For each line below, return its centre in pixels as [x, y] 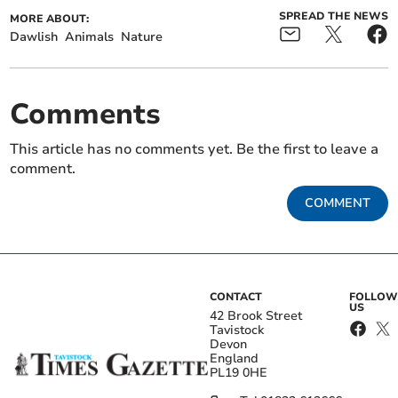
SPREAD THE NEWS [333, 16]
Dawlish [34, 37]
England [234, 359]
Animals [90, 37]
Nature [142, 37]
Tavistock [237, 330]
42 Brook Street [256, 316]
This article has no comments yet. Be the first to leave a [195, 150]
